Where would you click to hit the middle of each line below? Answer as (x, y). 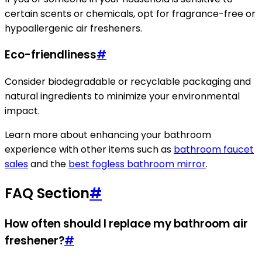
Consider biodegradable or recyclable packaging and (128, 82)
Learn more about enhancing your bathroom (108, 135)
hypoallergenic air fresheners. (73, 28)
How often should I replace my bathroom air (126, 223)
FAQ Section (47, 194)
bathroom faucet (214, 150)
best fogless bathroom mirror (137, 164)
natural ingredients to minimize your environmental (122, 96)
